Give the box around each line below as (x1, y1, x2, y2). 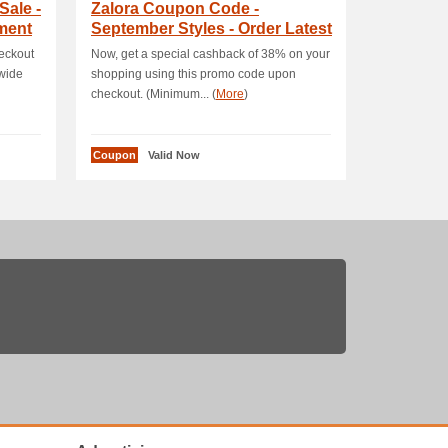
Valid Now (148, 149, 200, 161)
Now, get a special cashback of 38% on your (91, 47, 330, 61)
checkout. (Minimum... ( (91, 87, 216, 101)
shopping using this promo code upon (91, 67, 296, 81)
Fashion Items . (91, 40, 206, 57)
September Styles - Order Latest (91, 20, 332, 37)
